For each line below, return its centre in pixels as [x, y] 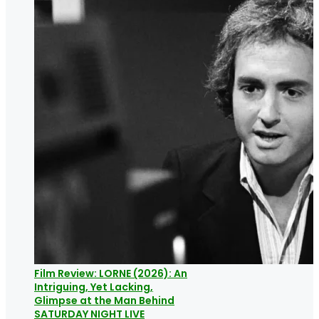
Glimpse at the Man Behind [104, 300]
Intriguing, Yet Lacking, [94, 287]
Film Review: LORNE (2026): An [111, 273]
